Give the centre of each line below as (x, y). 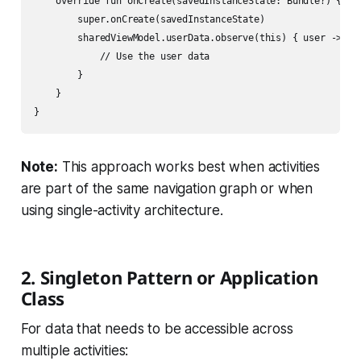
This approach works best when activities (189, 167)
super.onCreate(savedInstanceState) (149, 20)
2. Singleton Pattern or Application (169, 278)
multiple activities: (75, 351)
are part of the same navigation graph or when (167, 189)
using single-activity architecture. (122, 211)
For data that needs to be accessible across (157, 329)
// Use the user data (122, 57)
